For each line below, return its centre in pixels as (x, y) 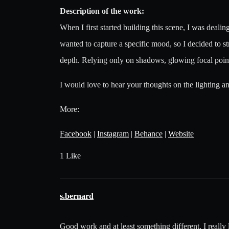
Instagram (113, 134)
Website (181, 134)
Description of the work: (102, 11)
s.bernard (77, 196)
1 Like (70, 156)
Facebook (76, 134)
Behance (148, 134)
